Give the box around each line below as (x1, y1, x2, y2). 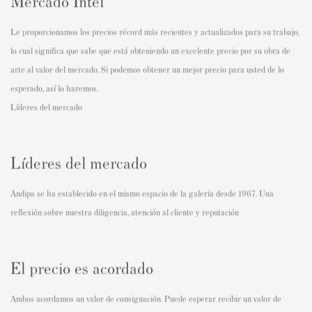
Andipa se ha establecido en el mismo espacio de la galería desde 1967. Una (10, 187, 274, 199)
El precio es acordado (10, 257, 153, 278)
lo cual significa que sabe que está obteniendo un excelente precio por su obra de (10, 45, 290, 56)
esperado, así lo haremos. (10, 82, 98, 94)
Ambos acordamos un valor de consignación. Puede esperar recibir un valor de (10, 292, 281, 304)
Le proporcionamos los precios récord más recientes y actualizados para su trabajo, (10, 26, 299, 38)
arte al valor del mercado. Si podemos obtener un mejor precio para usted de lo (10, 63, 284, 75)
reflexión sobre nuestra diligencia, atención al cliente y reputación (10, 206, 239, 218)
